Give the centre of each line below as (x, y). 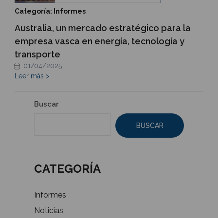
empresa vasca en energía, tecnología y (100, 41)
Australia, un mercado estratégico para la (103, 28)
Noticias (49, 211)
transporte (37, 54)
